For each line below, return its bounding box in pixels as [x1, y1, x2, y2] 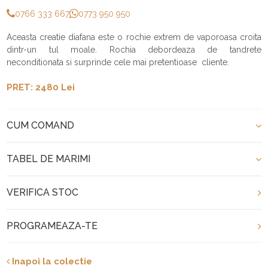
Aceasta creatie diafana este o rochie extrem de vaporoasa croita [7, 32, 261, 42]
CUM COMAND [7, 119, 75, 131]
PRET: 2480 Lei [7, 81, 75, 93]
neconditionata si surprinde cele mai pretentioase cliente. [7, 57, 230, 67]
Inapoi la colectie [10, 255, 93, 267]
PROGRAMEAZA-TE [7, 220, 98, 232]
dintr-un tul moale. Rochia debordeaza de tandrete [7, 44, 261, 54]
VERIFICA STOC [7, 186, 79, 198]
